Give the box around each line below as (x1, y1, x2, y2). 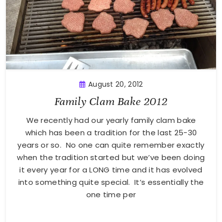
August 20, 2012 (88, 79, 143, 89)
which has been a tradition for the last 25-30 (25, 127, 197, 138)
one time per (86, 189, 136, 200)
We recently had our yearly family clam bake (26, 114, 196, 125)
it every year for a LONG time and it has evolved (19, 164, 203, 175)
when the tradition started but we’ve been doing (17, 152, 205, 163)
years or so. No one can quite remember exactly (17, 139, 205, 150)
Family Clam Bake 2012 (54, 94, 168, 108)
